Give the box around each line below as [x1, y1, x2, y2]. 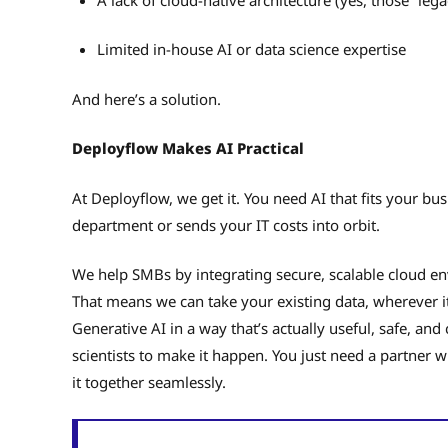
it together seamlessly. [72, 372, 230, 393]
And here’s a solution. [72, 88, 225, 109]
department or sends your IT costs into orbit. [72, 214, 384, 235]
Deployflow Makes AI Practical [72, 138, 304, 159]
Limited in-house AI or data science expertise [96, 39, 410, 60]
